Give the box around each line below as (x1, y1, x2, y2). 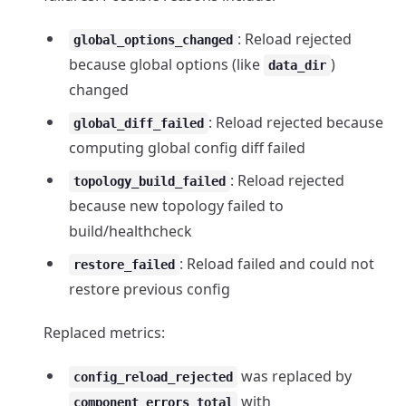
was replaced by (237, 366, 352, 386)
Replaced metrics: (43, 323, 165, 343)
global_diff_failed (73, 116, 204, 130)
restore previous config (69, 279, 230, 299)
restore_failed (73, 257, 175, 272)
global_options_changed (73, 33, 233, 47)
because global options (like (69, 54, 264, 74)
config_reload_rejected (73, 370, 233, 384)
